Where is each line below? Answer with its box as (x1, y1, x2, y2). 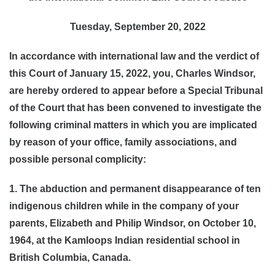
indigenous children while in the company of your (9, 201, 239, 211)
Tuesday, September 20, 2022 (69, 21, 206, 32)
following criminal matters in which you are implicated (9, 120, 257, 130)
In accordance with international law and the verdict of (9, 51, 259, 61)
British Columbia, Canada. (9, 252, 131, 263)
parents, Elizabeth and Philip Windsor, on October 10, (9, 218, 256, 228)
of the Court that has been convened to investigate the (9, 103, 261, 113)
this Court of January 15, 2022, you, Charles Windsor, (9, 68, 255, 79)
